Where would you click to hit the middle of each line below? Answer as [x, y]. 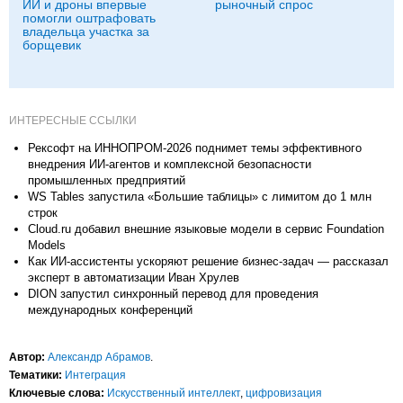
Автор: [27, 358]
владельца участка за [86, 32]
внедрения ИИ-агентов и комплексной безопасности [170, 165]
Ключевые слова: [57, 394]
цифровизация [284, 394]
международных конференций [110, 310]
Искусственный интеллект [174, 394]
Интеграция [95, 376]
